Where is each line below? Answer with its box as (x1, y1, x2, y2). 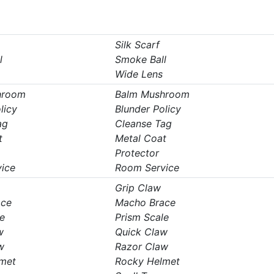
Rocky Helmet (114, 255, 180, 267)
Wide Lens (114, 68, 163, 80)
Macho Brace (114, 196, 176, 209)
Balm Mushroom (114, 88, 190, 100)
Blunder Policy (114, 103, 181, 115)
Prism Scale (114, 211, 169, 223)
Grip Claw (114, 182, 161, 194)
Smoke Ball (114, 53, 166, 65)
